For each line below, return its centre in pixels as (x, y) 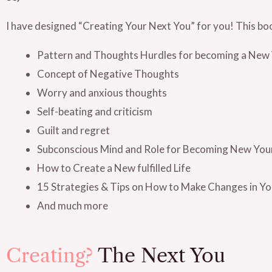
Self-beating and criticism (95, 111)
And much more (73, 206)
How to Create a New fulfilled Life (114, 168)
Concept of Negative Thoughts (108, 74)
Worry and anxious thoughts (102, 93)
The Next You (161, 255)
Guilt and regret (73, 130)
